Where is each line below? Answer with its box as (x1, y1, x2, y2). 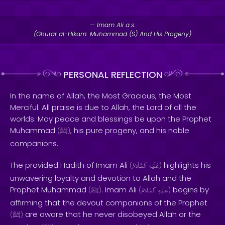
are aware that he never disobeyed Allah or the (23, 209, 201, 219)
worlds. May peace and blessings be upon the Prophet (10, 114, 211, 124)
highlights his (162, 160, 211, 170)
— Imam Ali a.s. (89, 21, 136, 29)
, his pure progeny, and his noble (70, 125, 189, 136)
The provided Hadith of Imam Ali (10, 160, 130, 170)
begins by (171, 184, 209, 195)
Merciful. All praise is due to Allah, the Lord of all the (10, 102, 196, 113)
